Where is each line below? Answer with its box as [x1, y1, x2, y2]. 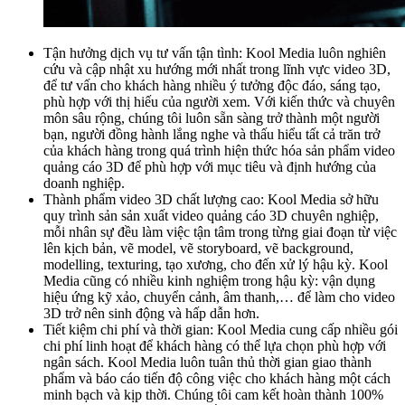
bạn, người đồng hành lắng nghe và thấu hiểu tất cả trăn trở [43, 127, 380, 143]
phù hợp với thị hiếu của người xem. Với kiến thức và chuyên [43, 94, 395, 110]
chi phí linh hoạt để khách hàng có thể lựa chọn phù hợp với [43, 338, 386, 354]
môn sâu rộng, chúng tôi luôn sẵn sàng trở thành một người [43, 110, 380, 127]
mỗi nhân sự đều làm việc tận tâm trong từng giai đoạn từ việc [43, 224, 397, 240]
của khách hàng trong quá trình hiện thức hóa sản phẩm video [43, 143, 395, 159]
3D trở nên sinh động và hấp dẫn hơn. [43, 306, 259, 322]
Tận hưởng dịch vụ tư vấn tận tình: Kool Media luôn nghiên [43, 45, 386, 61]
